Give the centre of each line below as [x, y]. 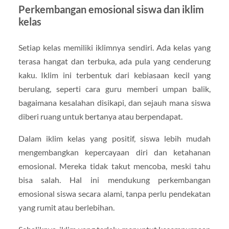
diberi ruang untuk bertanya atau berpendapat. [100, 116]
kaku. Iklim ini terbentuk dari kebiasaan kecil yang [114, 75]
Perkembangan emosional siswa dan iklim [111, 9]
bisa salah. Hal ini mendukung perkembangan [114, 179]
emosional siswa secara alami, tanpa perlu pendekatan [114, 193]
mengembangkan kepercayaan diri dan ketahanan [114, 152]
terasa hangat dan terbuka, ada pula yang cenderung [114, 61]
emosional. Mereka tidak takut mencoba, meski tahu [114, 166]
